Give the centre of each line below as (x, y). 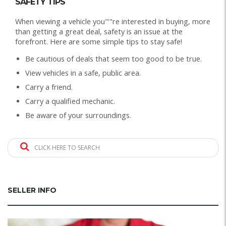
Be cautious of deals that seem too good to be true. (114, 59)
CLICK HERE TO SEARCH (66, 147)
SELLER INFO (32, 190)
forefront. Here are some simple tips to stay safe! (99, 41)
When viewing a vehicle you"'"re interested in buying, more (113, 21)
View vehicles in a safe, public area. (83, 73)
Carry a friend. (49, 87)
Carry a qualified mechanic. (70, 101)
